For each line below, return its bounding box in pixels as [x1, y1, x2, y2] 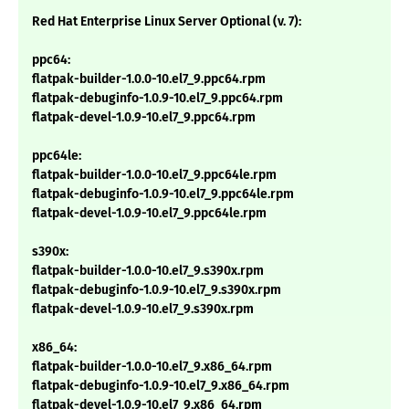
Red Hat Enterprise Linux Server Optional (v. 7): [32, 14, 301, 30]
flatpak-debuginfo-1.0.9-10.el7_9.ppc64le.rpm [32, 186, 294, 203]
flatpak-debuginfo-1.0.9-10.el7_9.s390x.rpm [32, 282, 281, 299]
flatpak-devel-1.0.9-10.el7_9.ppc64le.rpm [32, 205, 267, 222]
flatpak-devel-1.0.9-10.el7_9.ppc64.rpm [32, 110, 256, 126]
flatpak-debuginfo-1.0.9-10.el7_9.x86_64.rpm [32, 378, 289, 394]
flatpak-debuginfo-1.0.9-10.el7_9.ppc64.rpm [32, 90, 283, 107]
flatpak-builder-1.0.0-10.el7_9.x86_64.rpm [32, 359, 272, 375]
